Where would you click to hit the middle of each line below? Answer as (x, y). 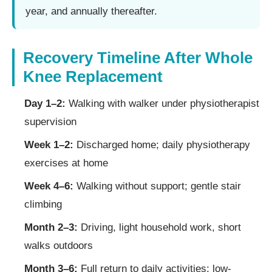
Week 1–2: (49, 144)
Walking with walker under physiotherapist (162, 103)
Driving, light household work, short (159, 227)
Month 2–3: (51, 227)
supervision (50, 121)
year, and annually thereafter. (91, 11)
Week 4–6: (49, 186)
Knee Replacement (93, 76)
